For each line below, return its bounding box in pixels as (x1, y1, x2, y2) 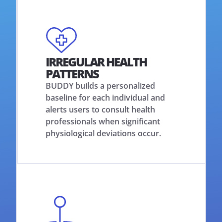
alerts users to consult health (46, 104, 155, 115)
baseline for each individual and (46, 92, 165, 103)
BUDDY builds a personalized (46, 80, 155, 91)
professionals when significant (46, 116, 160, 127)
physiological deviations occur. (46, 128, 161, 139)
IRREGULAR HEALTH (46, 54, 147, 70)
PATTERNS (46, 65, 99, 82)
